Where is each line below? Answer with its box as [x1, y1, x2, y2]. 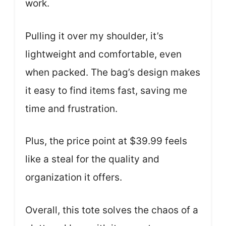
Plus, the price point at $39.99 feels [25, 135, 187, 147]
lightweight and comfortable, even [25, 48, 182, 60]
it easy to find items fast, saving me [25, 84, 187, 96]
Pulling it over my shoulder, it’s [25, 30, 163, 42]
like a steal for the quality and [25, 153, 159, 165]
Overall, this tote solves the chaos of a [25, 204, 198, 216]
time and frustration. [25, 102, 118, 115]
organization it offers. [25, 172, 122, 183]
